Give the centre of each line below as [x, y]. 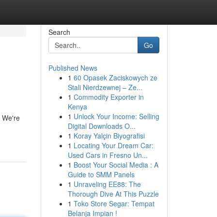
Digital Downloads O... [101, 126]
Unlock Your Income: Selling [116, 116]
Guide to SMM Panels [101, 174]
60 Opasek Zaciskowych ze [115, 77]
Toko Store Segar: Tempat [114, 203]
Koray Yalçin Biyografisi [109, 136]
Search [59, 32]
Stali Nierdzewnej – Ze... [105, 87]
